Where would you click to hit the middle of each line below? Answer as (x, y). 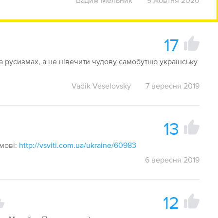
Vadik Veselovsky (101, 86)
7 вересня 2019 (172, 86)
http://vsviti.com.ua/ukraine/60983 (78, 145)
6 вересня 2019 (172, 160)
